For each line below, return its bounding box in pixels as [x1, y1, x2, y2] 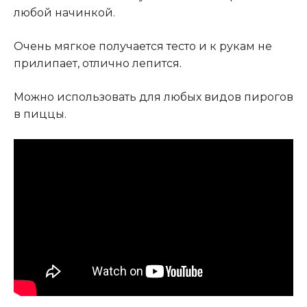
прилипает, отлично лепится [14, 56, 180, 70]
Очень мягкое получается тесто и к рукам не [14, 39, 272, 53]
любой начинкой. [14, 5, 115, 19]
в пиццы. [14, 107, 66, 121]
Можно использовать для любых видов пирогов [14, 90, 293, 103]
